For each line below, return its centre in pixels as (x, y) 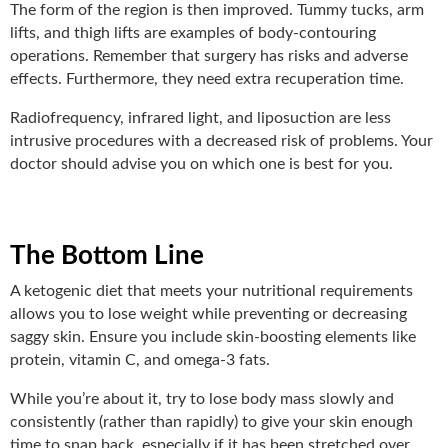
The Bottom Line (107, 255)
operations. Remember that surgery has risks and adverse (209, 55)
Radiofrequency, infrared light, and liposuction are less (200, 117)
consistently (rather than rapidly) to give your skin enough (211, 421)
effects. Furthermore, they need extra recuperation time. (207, 78)
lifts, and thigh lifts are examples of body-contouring (193, 32)
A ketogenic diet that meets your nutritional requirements (211, 290)
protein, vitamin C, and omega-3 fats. (140, 359)
